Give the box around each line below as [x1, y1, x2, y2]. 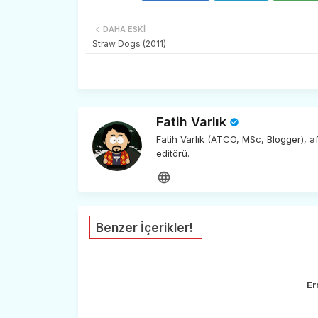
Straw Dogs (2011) [92, 38, 166, 49]
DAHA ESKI [102, 23, 146, 34]
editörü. [155, 147, 190, 159]
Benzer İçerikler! [95, 220, 193, 235]
